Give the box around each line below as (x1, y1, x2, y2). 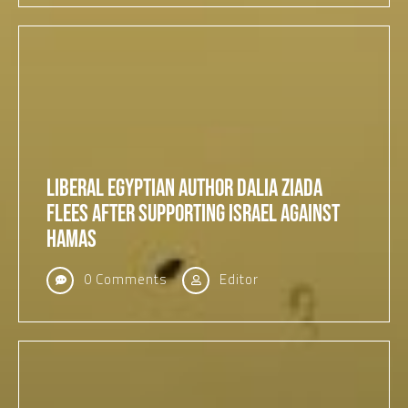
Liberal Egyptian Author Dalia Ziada (46, 175, 322, 203)
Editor (216, 266, 259, 292)
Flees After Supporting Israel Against (46, 200, 340, 229)
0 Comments (80, 266, 168, 292)
